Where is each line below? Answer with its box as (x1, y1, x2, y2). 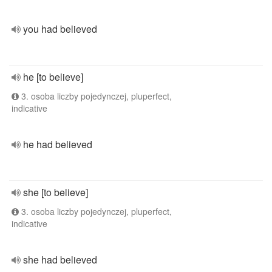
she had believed (23, 253, 97, 267)
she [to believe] (23, 185, 88, 199)
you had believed (23, 22, 97, 36)
